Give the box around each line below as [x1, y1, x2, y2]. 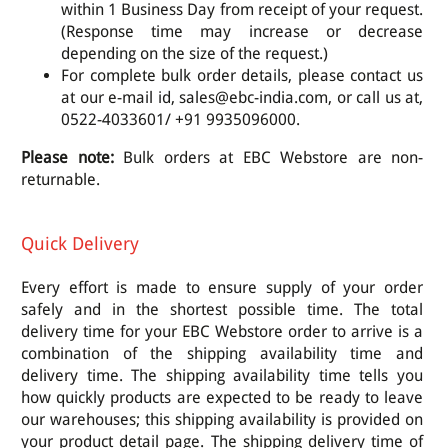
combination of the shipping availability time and [21, 343, 423, 363]
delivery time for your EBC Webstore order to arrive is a [21, 321, 423, 341]
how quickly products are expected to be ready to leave [21, 387, 423, 407]
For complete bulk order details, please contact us [61, 66, 423, 85]
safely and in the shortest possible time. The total [21, 299, 423, 319]
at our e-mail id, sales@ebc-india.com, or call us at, [61, 88, 423, 107]
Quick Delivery [21, 232, 139, 254]
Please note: [21, 148, 114, 167]
